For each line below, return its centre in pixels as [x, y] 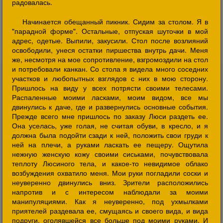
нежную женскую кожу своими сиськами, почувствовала [110, 154]
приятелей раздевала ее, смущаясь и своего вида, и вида [110, 211]
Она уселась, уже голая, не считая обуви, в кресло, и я [110, 125]
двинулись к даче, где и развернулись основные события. [110, 107]
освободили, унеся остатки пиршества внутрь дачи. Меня [110, 50]
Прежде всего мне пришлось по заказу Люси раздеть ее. [110, 116]
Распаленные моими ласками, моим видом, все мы [110, 97]
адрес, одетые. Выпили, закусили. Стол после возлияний [110, 40]
